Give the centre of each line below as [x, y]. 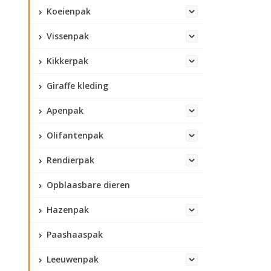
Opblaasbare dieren [87, 185]
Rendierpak [69, 160]
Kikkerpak [66, 61]
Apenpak [64, 110]
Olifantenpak [74, 135]
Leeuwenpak [71, 259]
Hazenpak [67, 210]
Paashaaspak [73, 234]
